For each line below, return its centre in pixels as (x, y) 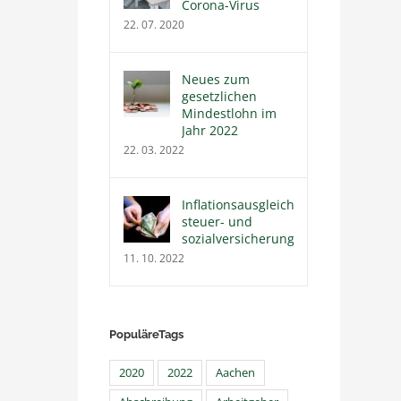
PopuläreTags (147, 335)
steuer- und (218, 222)
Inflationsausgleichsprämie (263, 205)
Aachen (236, 373)
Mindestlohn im (230, 114)
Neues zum (216, 80)
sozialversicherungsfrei (252, 239)
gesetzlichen (220, 97)
